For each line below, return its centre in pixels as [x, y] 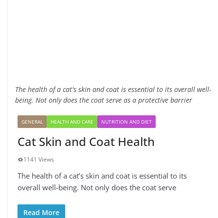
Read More [41, 212]
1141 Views [39, 159]
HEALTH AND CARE [72, 122]
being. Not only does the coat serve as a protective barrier [104, 100]
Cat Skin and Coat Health [86, 141]
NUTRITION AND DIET [127, 122]
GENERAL [32, 122]
